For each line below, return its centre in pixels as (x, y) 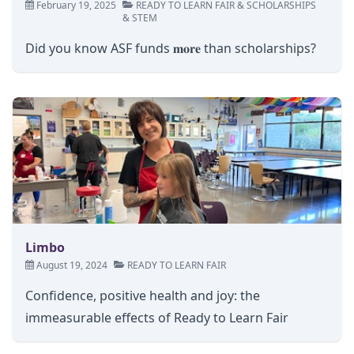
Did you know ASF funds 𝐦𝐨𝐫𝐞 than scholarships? (171, 48)
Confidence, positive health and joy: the (143, 296)
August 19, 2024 (71, 265)
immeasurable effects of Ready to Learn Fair (157, 318)
